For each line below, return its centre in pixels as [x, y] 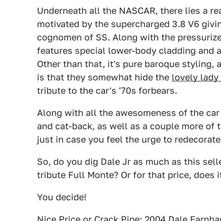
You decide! [62, 197]
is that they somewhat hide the [104, 77]
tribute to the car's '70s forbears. [107, 91]
